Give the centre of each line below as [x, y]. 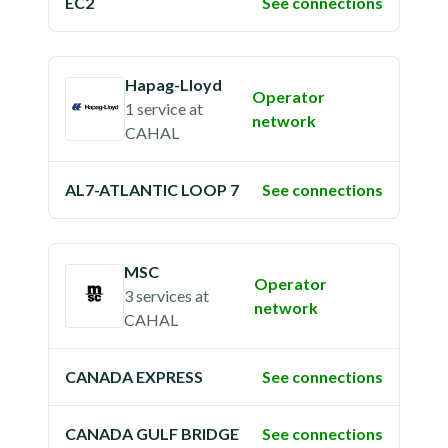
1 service [156, 108]
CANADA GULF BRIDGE [152, 433]
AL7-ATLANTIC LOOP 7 [152, 189]
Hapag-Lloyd [174, 84]
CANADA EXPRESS [134, 376]
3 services [157, 295]
